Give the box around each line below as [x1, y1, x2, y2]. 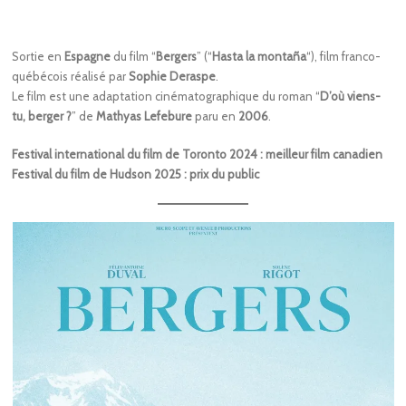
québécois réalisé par [12, 69, 130, 84]
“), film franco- [306, 49, 382, 64]
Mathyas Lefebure [96, 109, 193, 124]
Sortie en [12, 49, 65, 64]
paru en [192, 109, 239, 124]
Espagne [64, 49, 111, 64]
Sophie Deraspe [129, 69, 217, 84]
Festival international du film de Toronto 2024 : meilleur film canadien [12, 147, 383, 162]
